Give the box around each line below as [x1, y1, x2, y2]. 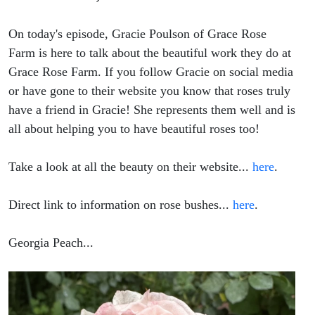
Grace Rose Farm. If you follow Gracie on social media [8, 65, 293, 79]
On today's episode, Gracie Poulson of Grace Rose [8, 27, 266, 41]
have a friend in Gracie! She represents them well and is [8, 103, 295, 117]
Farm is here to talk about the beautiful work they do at [8, 46, 291, 60]
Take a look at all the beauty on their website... [8, 160, 252, 174]
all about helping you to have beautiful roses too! [8, 122, 259, 136]
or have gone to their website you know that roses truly [8, 84, 290, 98]
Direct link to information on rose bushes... [8, 198, 233, 212]
